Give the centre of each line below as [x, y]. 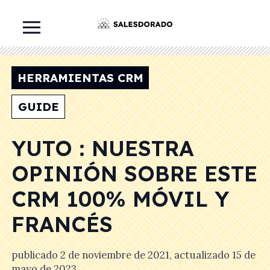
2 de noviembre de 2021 [115, 255]
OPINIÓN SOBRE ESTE [134, 174]
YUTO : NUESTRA [103, 148]
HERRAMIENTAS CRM [80, 78]
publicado [36, 255]
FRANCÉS [62, 224]
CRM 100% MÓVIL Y [120, 199]
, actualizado [201, 255]
